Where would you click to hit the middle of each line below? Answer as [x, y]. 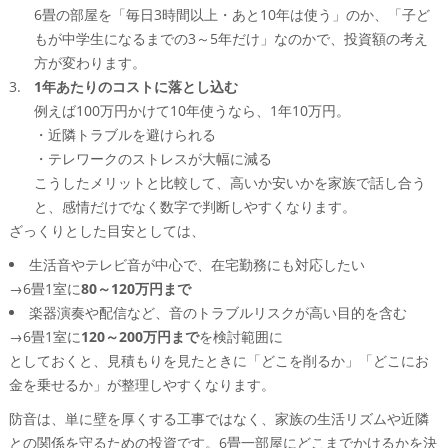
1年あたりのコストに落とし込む [135, 86]
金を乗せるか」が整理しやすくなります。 [141, 384]
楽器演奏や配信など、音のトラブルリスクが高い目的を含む [217, 312]
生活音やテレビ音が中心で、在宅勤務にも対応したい [196, 264]
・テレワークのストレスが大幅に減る [152, 158]
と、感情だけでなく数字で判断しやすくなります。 [194, 206]
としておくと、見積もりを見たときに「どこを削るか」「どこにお [218, 360]
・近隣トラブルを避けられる [124, 134]
